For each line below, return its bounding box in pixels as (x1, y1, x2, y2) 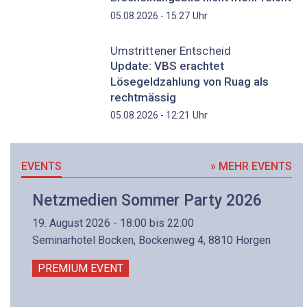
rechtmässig (110, 90, 176, 104)
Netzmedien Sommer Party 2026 (32, 191, 262, 210)
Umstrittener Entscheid (110, 43, 231, 58)
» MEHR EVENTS (210, 160, 293, 173)
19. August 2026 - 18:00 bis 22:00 (32, 216, 194, 230)
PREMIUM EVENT (38, 261, 123, 275)
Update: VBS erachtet (110, 58, 224, 73)
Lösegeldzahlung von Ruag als (110, 74, 269, 88)
